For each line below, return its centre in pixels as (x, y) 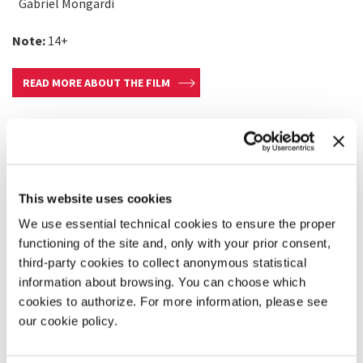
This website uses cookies (96, 198)
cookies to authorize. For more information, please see (173, 301)
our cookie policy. (68, 321)
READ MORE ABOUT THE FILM (96, 83)
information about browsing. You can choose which (162, 282)
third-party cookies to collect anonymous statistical (162, 263)
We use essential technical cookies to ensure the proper (177, 224)
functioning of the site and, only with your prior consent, (175, 243)
